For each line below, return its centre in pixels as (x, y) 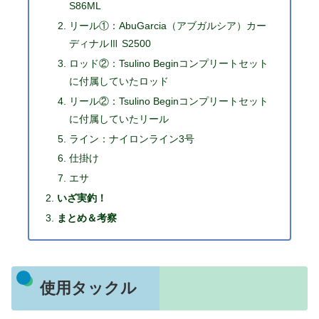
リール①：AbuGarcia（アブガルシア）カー (167, 25)
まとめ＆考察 (87, 218)
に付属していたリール (119, 119)
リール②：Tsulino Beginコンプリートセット (168, 101)
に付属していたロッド (119, 81)
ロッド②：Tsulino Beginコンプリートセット (168, 63)
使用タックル (88, 288)
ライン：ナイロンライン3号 (131, 138)
